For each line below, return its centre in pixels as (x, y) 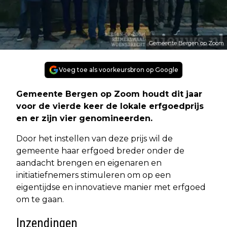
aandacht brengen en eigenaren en (89, 163)
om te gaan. (40, 199)
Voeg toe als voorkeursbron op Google (119, 69)
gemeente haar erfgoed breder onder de (100, 150)
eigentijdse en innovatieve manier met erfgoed (111, 187)
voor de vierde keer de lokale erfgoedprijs (110, 106)
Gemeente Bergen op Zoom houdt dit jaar (109, 94)
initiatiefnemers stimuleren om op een (93, 175)
